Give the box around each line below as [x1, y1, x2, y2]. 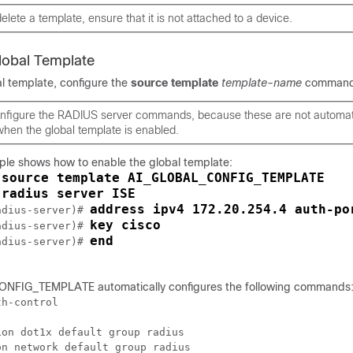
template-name [221, 76, 302, 89]
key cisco [90, 217, 161, 232]
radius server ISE [2, 186, 136, 201]
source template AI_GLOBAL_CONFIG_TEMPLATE [2, 170, 325, 185]
